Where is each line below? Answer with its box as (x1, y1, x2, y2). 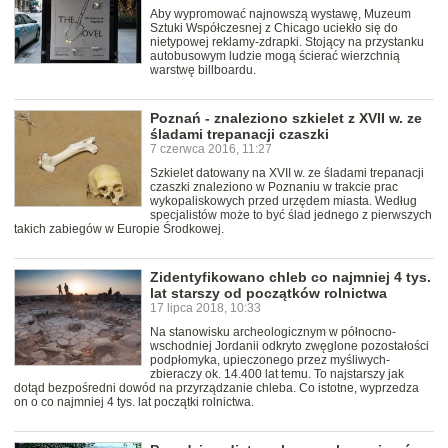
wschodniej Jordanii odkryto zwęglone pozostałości (150, 339, 429, 354)
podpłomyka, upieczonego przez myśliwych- (150, 353, 390, 368)
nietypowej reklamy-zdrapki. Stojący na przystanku (150, 35, 424, 50)
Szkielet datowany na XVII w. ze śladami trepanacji (150, 166, 424, 181)
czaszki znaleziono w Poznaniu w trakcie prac (150, 180, 398, 195)
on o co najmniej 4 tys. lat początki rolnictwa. (14, 395, 254, 410)
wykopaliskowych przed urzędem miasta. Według (150, 194, 417, 209)
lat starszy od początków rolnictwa (150, 285, 387, 302)
